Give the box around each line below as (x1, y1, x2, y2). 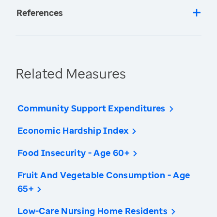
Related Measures (15, 64, 126, 83)
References (16, 7, 63, 19)
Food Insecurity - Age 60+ (17, 147, 129, 159)
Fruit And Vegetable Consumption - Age (17, 169, 190, 181)
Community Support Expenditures (17, 102, 166, 114)
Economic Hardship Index (17, 124, 129, 137)
